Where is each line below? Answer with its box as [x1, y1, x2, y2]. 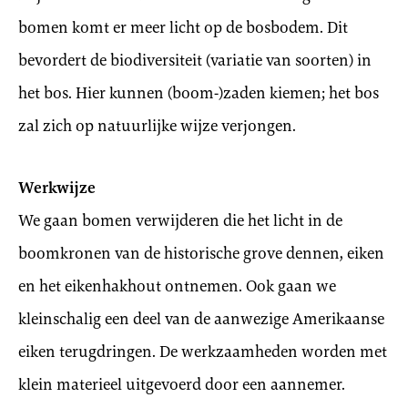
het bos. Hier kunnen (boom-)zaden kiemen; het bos [18, 82, 379, 104]
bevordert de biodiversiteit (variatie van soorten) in [18, 49, 372, 71]
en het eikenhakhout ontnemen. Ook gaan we [18, 275, 336, 297]
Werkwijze [18, 177, 96, 199]
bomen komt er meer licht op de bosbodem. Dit [18, 16, 348, 38]
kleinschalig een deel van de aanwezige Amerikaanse [18, 308, 384, 330]
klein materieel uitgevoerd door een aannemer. [18, 373, 345, 395]
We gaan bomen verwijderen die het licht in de [18, 209, 342, 231]
